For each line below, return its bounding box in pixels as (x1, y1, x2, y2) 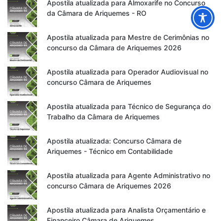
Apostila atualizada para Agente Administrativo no (47, 171, 210, 180)
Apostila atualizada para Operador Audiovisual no (47, 68, 208, 76)
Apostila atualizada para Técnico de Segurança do (47, 102, 211, 111)
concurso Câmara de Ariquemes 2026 (47, 182, 171, 190)
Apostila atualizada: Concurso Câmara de (47, 137, 182, 146)
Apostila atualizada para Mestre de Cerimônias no (47, 33, 209, 42)
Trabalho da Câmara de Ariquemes (47, 112, 160, 121)
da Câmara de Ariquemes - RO (47, 9, 147, 18)
